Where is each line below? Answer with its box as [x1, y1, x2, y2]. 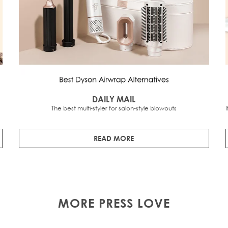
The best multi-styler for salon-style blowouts [51, 103, 177, 112]
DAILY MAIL [92, 94, 136, 104]
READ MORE [94, 133, 134, 142]
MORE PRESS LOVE [58, 195, 170, 210]
